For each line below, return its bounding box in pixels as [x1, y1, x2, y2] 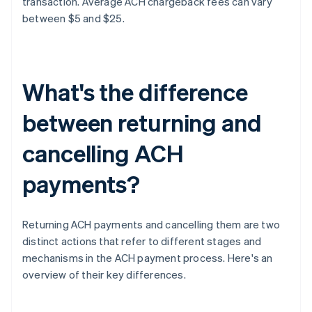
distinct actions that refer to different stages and [22, 234, 262, 249]
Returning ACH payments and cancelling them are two [22, 217, 281, 232]
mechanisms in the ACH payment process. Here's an [22, 251, 273, 265]
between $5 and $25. [22, 11, 125, 26]
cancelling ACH [22, 138, 184, 169]
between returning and [22, 107, 262, 138]
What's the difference [22, 77, 248, 107]
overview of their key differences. [22, 267, 186, 282]
